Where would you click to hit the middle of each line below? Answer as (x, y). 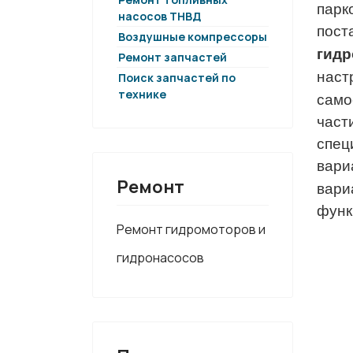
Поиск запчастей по (177, 78)
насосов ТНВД (160, 16)
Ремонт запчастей (173, 57)
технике (142, 94)
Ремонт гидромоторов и (191, 229)
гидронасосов (160, 258)
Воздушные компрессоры (193, 37)
